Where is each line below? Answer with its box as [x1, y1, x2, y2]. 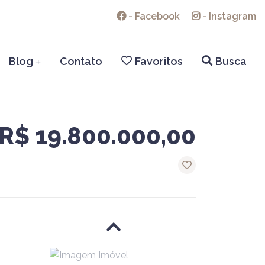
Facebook [135, 11, 180, 22]
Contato [60, 55, 102, 67]
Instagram [209, 11, 256, 22]
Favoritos [135, 55, 183, 67]
